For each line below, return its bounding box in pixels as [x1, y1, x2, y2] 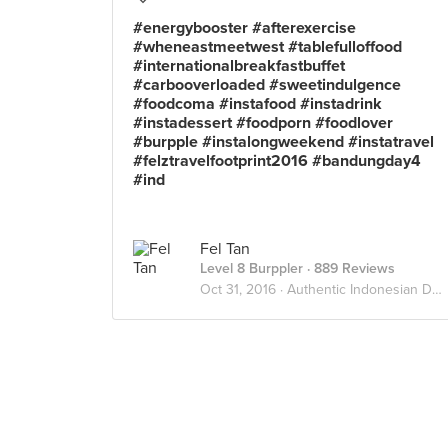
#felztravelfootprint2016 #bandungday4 [133, 151, 421, 171]
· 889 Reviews [303, 260, 395, 277]
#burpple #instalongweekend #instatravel [133, 132, 434, 152]
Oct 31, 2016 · [200, 281, 287, 298]
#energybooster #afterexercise [133, 18, 356, 38]
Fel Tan [200, 239, 250, 259]
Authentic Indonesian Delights [287, 281, 432, 298]
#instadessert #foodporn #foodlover [133, 113, 393, 133]
